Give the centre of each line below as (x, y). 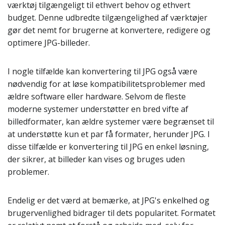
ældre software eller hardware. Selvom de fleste (97, 96)
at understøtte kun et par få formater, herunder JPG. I (109, 134)
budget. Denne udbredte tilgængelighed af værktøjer (107, 18)
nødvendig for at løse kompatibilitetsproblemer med (106, 84)
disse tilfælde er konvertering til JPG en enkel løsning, (108, 147)
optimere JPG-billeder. (49, 43)
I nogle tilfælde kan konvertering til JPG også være (102, 71)
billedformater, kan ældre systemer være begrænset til (111, 122)
